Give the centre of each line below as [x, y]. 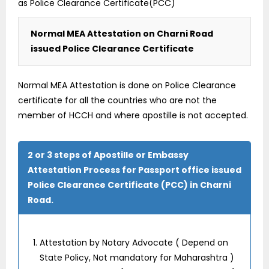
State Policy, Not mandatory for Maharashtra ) [137, 257]
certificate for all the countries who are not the [117, 100]
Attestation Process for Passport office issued [134, 170]
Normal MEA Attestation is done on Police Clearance [127, 85]
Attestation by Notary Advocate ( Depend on [134, 242]
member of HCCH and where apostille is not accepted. [133, 115]
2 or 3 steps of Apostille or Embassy [108, 155]
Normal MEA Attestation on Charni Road [122, 33]
